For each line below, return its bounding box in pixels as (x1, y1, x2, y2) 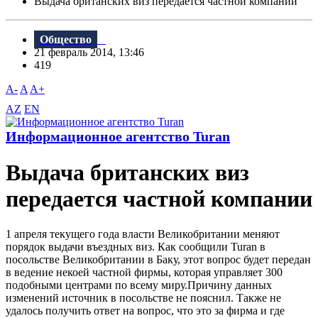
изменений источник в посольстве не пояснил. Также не (6, 291, 281, 304)
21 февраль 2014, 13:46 (34, 46, 153, 59)
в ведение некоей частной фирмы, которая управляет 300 (6, 265, 283, 278)
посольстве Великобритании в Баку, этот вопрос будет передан (6, 253, 311, 265)
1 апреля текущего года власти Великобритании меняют (6, 227, 280, 240)
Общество (40, 33, 92, 46)
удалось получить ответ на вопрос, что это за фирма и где (6, 304, 285, 317)
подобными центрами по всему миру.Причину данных (6, 278, 272, 291)
